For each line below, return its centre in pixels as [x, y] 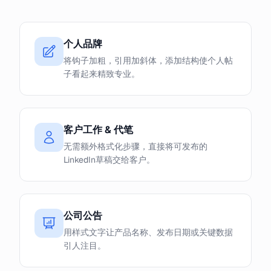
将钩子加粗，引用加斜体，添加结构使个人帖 [148, 60]
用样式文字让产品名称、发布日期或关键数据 [148, 232]
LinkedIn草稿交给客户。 [109, 160]
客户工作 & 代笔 [98, 130]
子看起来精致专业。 [102, 74]
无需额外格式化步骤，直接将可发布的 [135, 146]
